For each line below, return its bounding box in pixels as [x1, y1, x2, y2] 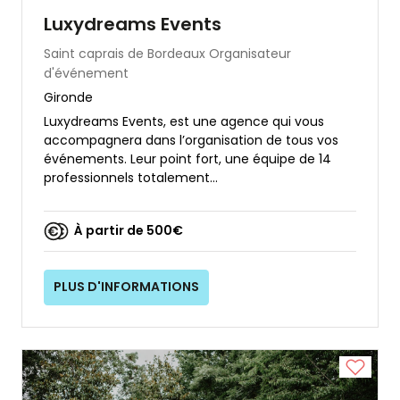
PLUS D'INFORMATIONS [54, 278, 200, 296]
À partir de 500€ [74, 221, 183, 240]
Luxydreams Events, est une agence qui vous [44, 112, 324, 130]
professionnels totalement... [44, 168, 218, 187]
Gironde [44, 87, 93, 106]
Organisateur [209, 44, 291, 62]
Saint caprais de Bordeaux [44, 44, 205, 62]
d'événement [44, 63, 129, 82]
